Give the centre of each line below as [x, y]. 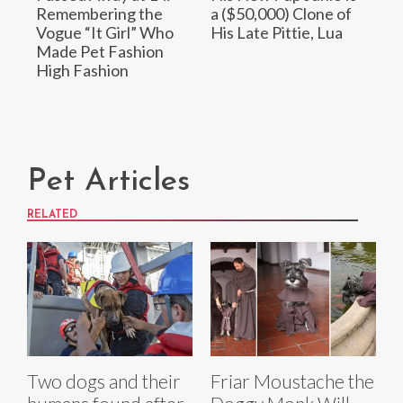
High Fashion [82, 70]
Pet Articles [108, 182]
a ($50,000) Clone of [281, 13]
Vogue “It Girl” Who [105, 32]
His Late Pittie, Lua [277, 32]
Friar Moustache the [292, 381]
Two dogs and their [104, 381]
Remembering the [99, 13]
